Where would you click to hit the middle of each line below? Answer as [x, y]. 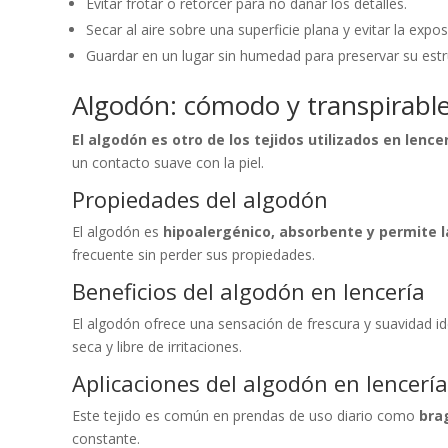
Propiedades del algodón [200, 198]
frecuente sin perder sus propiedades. [193, 254]
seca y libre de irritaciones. [157, 346]
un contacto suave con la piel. [168, 162]
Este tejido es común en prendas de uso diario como [245, 415]
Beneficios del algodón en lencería [248, 290]
